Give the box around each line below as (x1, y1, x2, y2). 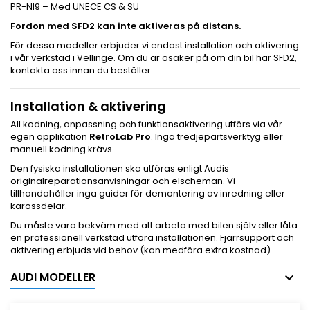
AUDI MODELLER (10, 268, 95, 285)
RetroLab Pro (89, 129, 151, 143)
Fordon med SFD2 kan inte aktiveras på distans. (10, 19, 241, 33)
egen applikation (10, 129, 89, 143)
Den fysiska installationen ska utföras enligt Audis (10, 161, 229, 175)
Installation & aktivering (10, 97, 166, 115)
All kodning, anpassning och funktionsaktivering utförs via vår (10, 117, 282, 131)
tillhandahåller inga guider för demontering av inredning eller (10, 186, 285, 200)
